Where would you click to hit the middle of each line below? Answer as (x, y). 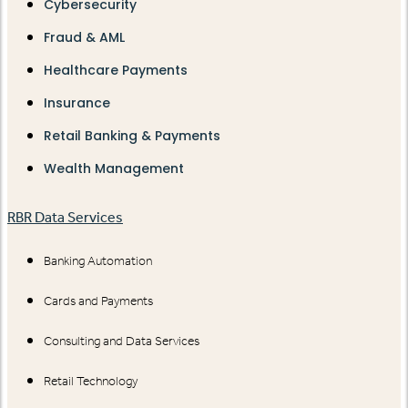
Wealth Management (114, 169)
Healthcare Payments (116, 71)
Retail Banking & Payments (132, 136)
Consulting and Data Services (122, 342)
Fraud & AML (84, 38)
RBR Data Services (65, 218)
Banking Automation (98, 261)
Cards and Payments (98, 301)
